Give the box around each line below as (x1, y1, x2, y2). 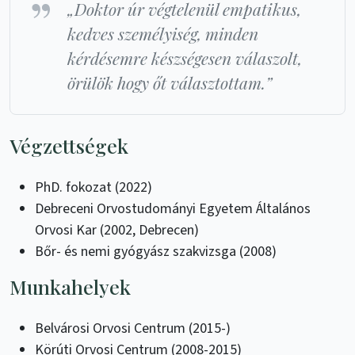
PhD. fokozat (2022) (35, 177, 152, 198)
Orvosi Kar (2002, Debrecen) (35, 220, 199, 241)
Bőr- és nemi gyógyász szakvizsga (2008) (35, 242, 277, 262)
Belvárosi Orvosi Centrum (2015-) (35, 319, 231, 339)
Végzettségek (10, 132, 128, 159)
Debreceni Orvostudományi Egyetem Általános (35, 199, 311, 219)
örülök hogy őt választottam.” (67, 71, 272, 94)
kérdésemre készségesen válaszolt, (67, 47, 302, 70)
